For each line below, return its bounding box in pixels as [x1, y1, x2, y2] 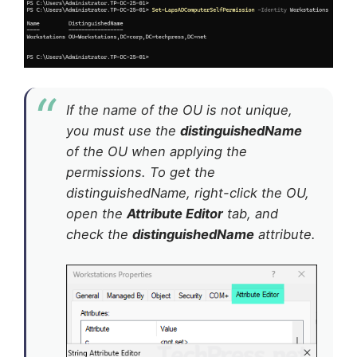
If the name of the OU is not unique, [66, 102, 292, 119]
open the [66, 206, 127, 222]
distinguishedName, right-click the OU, [66, 185, 309, 202]
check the [66, 226, 132, 243]
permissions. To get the [66, 164, 215, 181]
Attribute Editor [127, 206, 223, 222]
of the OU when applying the [66, 143, 247, 160]
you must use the [66, 123, 180, 139]
